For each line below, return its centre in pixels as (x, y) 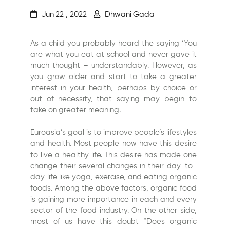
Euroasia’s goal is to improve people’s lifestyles (113, 133)
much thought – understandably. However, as (113, 66)
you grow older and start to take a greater (113, 77)
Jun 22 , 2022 (64, 15)
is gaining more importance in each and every (113, 200)
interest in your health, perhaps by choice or (113, 88)
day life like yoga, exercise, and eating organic (113, 177)
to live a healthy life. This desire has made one (113, 155)
